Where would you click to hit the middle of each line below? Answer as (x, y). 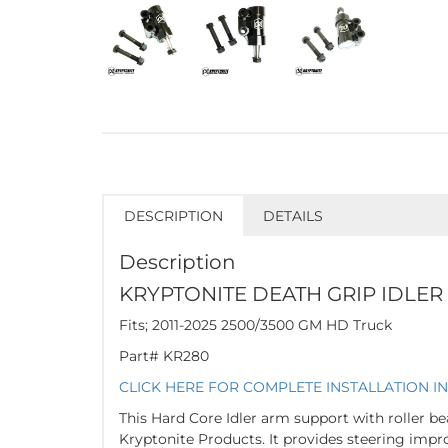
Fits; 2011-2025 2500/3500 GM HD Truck (255, 324)
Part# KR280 (164, 355)
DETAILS (293, 215)
